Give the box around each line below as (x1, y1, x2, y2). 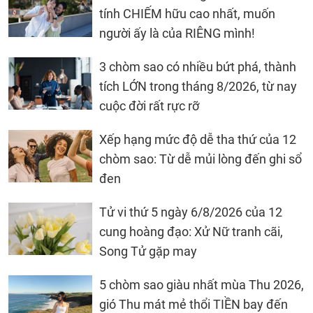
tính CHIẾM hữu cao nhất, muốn (99, 6, 275, 22)
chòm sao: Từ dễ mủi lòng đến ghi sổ (99, 152, 302, 167)
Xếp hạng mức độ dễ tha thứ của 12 (99, 132, 296, 147)
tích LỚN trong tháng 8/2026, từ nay (99, 79, 297, 94)
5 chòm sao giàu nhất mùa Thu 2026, (99, 277, 304, 293)
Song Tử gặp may (99, 244, 197, 259)
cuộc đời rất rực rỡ (99, 99, 199, 114)
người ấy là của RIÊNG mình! (99, 26, 255, 41)
